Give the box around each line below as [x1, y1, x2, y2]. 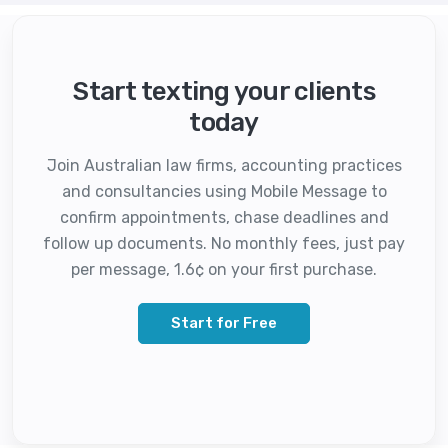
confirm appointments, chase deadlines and [59, 207, 389, 227]
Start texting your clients [73, 75, 375, 107]
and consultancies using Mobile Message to [61, 181, 387, 201]
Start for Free [171, 313, 277, 332]
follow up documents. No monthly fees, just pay [43, 233, 405, 253]
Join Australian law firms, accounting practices [46, 155, 402, 175]
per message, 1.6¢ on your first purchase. [71, 259, 377, 279]
